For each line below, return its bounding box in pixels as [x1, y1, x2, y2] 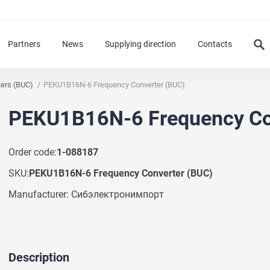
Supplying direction [105, 39, 176, 49]
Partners [8, 39, 40, 49]
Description [8, 250, 69, 265]
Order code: [8, 146, 57, 158]
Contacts [198, 39, 232, 49]
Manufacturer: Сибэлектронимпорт [8, 188, 164, 200]
